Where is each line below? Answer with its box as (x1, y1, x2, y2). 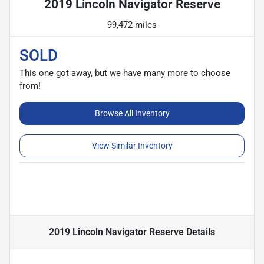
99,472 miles (107, 19, 157, 30)
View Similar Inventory (91, 140, 173, 150)
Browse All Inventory (94, 108, 170, 118)
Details (184, 226, 215, 237)
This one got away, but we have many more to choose (19, 67, 230, 78)
